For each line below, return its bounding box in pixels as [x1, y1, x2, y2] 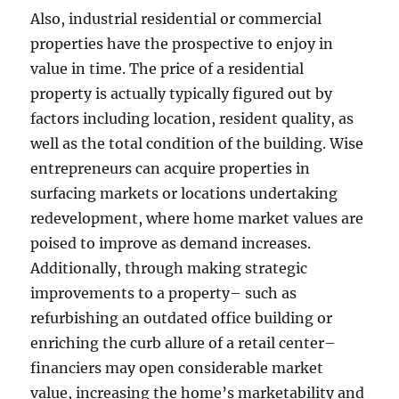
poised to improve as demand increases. [30, 234, 312, 252]
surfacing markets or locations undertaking [30, 184, 338, 202]
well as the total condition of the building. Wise [30, 134, 364, 152]
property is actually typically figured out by [30, 85, 333, 102]
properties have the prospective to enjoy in [30, 35, 334, 53]
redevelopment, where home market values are [30, 209, 364, 227]
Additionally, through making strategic [30, 259, 308, 277]
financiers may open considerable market [30, 359, 324, 377]
